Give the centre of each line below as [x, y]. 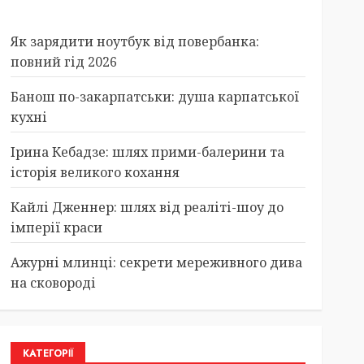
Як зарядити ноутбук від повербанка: [134, 41]
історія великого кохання [95, 172]
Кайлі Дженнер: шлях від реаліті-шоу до [147, 207]
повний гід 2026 [63, 62]
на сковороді [53, 283]
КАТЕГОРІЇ [48, 353]
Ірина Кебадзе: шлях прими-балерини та [147, 152]
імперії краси [56, 227]
